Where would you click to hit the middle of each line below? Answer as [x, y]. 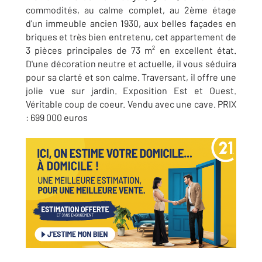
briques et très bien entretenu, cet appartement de [131, 37]
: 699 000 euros [58, 117]
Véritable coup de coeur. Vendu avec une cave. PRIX [131, 104]
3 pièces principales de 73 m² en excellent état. [131, 50]
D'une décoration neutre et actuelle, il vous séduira [131, 63]
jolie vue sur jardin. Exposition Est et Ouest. [131, 90]
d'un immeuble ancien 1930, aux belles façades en [131, 23]
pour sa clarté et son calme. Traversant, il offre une [131, 77]
